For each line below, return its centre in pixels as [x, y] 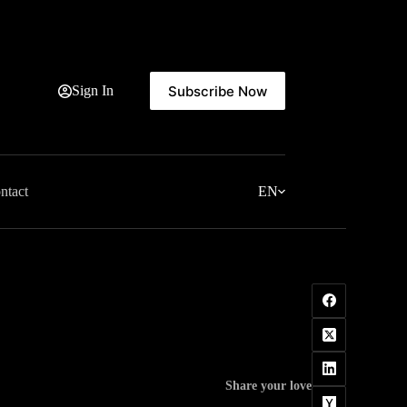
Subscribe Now [217, 91]
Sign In [92, 90]
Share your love [269, 385]
